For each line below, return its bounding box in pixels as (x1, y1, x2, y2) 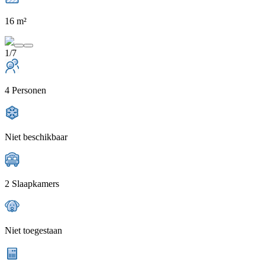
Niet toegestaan (5, 225, 62, 235)
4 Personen (5, 85, 46, 95)
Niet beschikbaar (5, 131, 67, 142)
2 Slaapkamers (5, 178, 59, 189)
